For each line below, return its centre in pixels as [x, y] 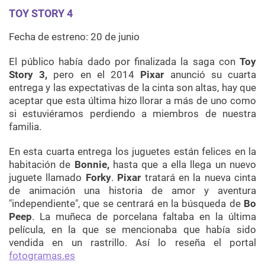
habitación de [42, 165]
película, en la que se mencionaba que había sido [132, 230]
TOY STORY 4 [41, 14]
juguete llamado [47, 178]
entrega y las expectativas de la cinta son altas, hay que [132, 88]
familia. [25, 127]
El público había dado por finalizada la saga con [124, 62]
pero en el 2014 [94, 75]
